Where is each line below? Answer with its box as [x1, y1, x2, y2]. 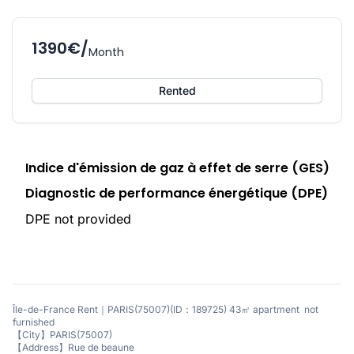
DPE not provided [24, 210, 131, 227]
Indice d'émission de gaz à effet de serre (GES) [24, 158, 330, 177]
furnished [13, 315, 57, 328]
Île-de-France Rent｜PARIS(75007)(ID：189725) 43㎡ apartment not [13, 303, 318, 315]
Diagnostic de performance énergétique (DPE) [24, 183, 328, 202]
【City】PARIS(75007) [13, 328, 112, 341]
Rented [158, 83, 196, 97]
